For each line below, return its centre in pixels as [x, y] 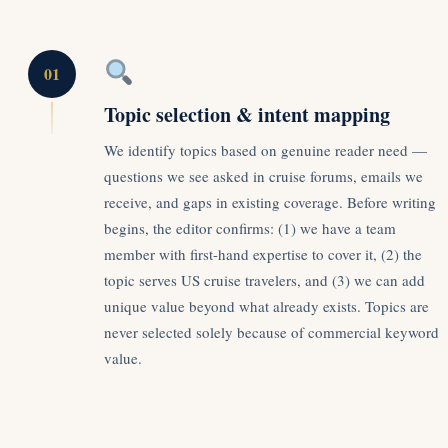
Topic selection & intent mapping [247, 114]
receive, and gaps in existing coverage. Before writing [270, 201]
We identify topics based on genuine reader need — [265, 149]
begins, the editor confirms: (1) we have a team [250, 227]
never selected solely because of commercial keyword [271, 331]
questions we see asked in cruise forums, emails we [263, 175]
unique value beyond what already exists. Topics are [266, 305]
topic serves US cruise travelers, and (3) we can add [264, 279]
